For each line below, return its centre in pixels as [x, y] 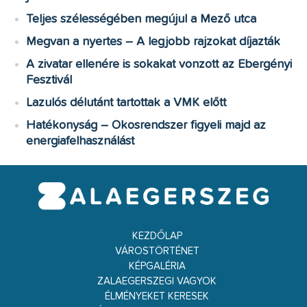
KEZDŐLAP [157, 236]
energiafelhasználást [81, 142]
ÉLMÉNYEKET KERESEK [157, 296]
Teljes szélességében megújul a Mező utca [142, 20]
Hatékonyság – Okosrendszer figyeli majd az [146, 126]
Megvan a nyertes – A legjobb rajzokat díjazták [153, 42]
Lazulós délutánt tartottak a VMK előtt [126, 103]
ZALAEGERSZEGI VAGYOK [157, 281]
